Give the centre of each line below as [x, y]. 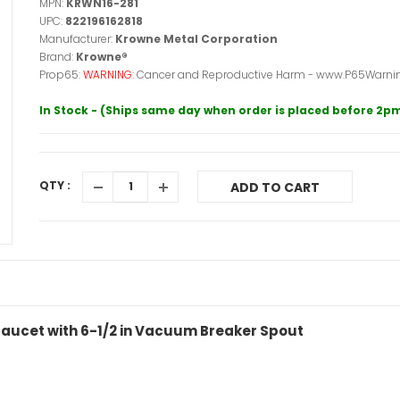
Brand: [58, 57]
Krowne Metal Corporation [196, 39]
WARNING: [110, 75]
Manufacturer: [77, 39]
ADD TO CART [275, 187]
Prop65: [61, 75]
